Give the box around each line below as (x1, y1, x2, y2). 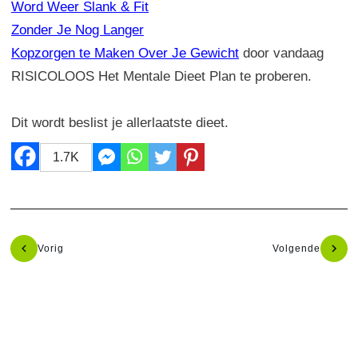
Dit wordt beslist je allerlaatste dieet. (11, 114, 229, 130)
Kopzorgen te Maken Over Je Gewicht (11, 45, 239, 61)
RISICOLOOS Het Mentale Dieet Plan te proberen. (11, 68, 312, 84)
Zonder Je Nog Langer (11, 22, 144, 38)
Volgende (272, 242, 320, 254)
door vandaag (239, 45, 324, 61)
